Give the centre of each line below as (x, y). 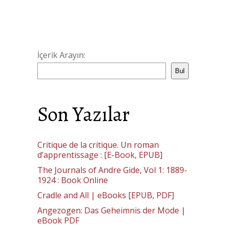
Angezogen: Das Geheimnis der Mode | (111, 210)
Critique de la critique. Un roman (98, 145)
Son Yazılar (83, 114)
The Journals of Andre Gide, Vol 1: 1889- (112, 170)
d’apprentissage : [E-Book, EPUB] (100, 155)
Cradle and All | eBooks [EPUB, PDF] (106, 195)
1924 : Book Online (73, 180)
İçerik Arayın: (61, 55)
